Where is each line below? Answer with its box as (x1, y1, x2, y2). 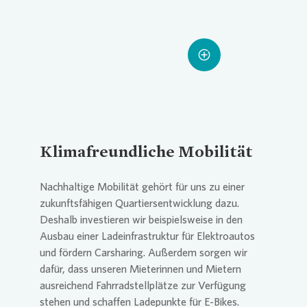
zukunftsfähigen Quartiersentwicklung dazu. (40, 196, 239, 210)
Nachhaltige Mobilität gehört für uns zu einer (40, 180, 245, 193)
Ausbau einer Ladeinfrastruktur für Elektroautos (40, 229, 255, 243)
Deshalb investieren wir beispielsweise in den (40, 212, 243, 226)
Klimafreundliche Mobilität (40, 140, 253, 161)
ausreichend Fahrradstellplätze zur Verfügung (40, 278, 246, 292)
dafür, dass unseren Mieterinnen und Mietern (40, 262, 241, 275)
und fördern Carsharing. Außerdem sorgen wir (40, 245, 247, 259)
